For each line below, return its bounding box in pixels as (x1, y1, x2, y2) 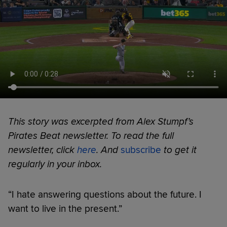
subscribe (121, 143, 161, 156)
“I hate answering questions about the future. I (8, 188, 202, 201)
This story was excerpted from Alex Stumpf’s (8, 115, 194, 128)
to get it (164, 143, 197, 156)
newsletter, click (8, 143, 77, 156)
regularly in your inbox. (8, 158, 102, 170)
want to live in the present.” (8, 202, 122, 215)
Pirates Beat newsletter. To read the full (8, 129, 174, 142)
